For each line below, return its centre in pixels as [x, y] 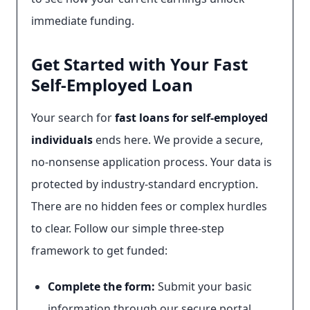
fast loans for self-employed [191, 118]
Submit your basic [203, 286]
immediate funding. [83, 21]
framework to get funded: [99, 250]
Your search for [73, 118]
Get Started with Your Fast [139, 64]
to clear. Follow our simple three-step [128, 228]
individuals [62, 140]
